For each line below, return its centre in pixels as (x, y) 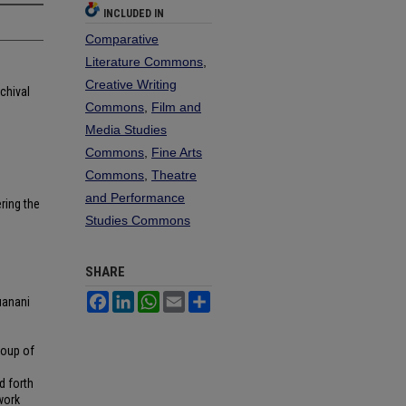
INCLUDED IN (134, 14)
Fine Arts (177, 153)
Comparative (122, 39)
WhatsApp (189, 299)
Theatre (174, 175)
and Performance (135, 198)
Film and (176, 107)
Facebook (137, 299)
